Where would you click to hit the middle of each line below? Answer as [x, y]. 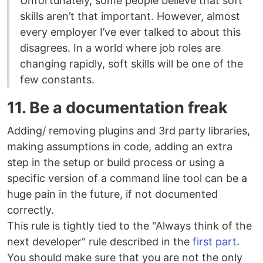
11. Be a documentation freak [117, 108]
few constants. [57, 80]
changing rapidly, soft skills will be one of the [131, 64]
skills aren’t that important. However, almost [130, 16]
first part [215, 242]
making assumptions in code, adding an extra [120, 147]
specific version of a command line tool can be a [127, 178]
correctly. [31, 210]
